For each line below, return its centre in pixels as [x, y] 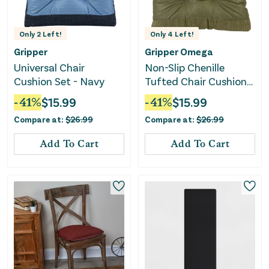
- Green [162, 95]
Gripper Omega [179, 52]
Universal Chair [49, 68]
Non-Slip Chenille [185, 68]
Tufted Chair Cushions [198, 81]
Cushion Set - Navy [59, 81]
